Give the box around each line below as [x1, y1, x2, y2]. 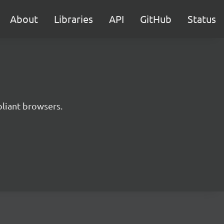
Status [187, 12, 216, 25]
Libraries [54, 12, 93, 25]
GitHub [140, 12, 171, 25]
